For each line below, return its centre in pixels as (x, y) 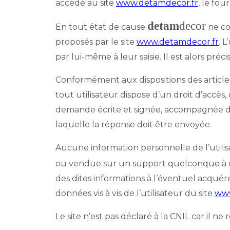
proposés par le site (96, 42)
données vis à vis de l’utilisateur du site (135, 193)
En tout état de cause (101, 27)
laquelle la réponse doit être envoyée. (133, 124)
